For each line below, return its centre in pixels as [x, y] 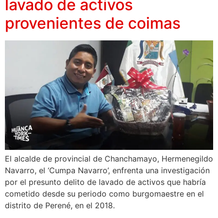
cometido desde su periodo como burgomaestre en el [104, 194]
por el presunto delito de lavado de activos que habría [105, 182]
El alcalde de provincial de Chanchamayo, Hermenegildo [109, 159]
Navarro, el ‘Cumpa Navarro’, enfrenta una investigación [107, 171]
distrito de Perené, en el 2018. [60, 206]
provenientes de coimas [93, 23]
